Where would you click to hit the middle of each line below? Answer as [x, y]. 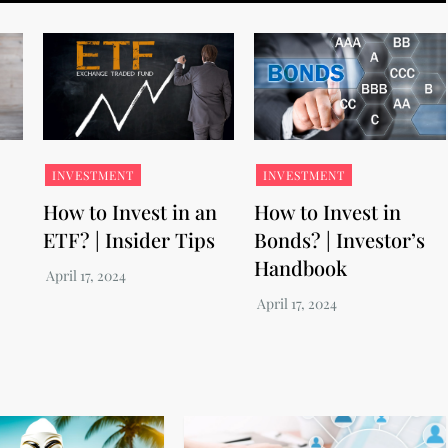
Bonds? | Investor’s [340, 240]
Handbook [301, 268]
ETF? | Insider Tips [128, 239]
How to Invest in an [129, 211]
